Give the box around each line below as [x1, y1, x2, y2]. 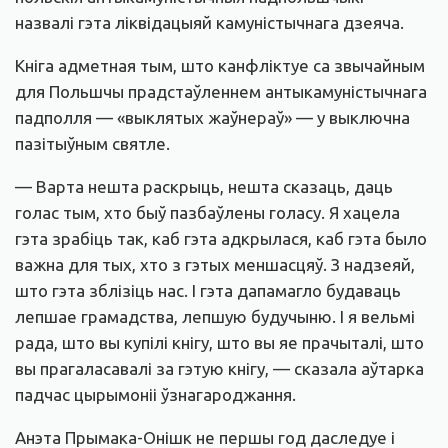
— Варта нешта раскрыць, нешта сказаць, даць [15, 177, 393, 197]
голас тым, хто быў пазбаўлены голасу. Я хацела [15, 203, 400, 223]
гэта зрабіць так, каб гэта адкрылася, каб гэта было [15, 229, 427, 249]
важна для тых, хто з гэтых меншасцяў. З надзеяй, [15, 255, 415, 275]
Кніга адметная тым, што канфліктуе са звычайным [15, 56, 425, 76]
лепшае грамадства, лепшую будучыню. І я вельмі [15, 307, 415, 327]
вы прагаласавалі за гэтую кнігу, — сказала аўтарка [15, 359, 424, 379]
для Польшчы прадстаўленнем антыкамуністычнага [15, 82, 427, 102]
